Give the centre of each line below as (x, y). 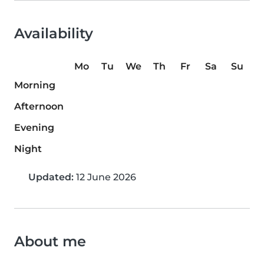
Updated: (51, 177)
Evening (34, 128)
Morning (35, 85)
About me (50, 242)
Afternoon (39, 107)
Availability (54, 34)
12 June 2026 (105, 177)
